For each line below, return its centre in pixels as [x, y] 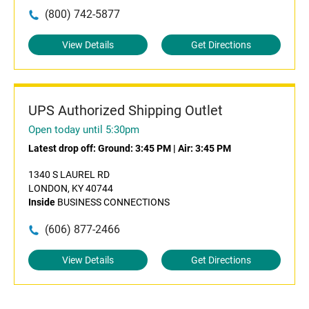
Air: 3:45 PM [205, 148]
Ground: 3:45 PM [134, 148]
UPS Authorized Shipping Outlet [126, 110]
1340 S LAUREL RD [69, 175]
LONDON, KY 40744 [71, 188]
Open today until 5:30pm [84, 130]
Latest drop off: [63, 148]
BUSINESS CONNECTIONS [112, 202]
